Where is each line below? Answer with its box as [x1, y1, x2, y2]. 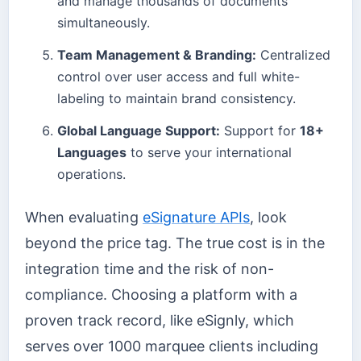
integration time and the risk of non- [25, 259, 274, 277]
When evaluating [25, 208, 143, 226]
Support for [220, 122, 300, 139]
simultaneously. [57, 14, 150, 31]
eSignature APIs [143, 208, 250, 226]
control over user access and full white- [57, 68, 300, 85]
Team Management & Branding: [57, 46, 256, 63]
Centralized [256, 46, 330, 63]
